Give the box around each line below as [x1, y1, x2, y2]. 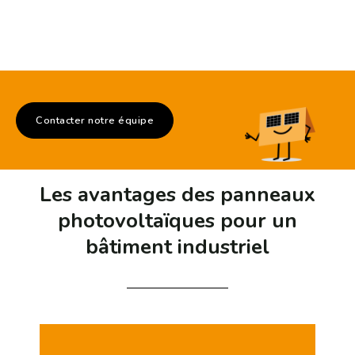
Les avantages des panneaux [40, 181, 315, 209]
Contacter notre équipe [36, 113, 154, 128]
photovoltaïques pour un [58, 207, 297, 235]
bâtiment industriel [86, 233, 269, 261]
